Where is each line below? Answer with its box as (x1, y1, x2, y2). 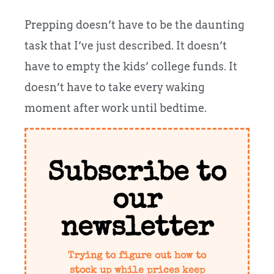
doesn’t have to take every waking (24, 81, 205, 94)
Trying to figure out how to (68, 251, 206, 261)
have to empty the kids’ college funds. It (24, 60, 237, 73)
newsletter (61, 215, 213, 243)
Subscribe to (48, 160, 226, 188)
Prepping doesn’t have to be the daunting (24, 18, 245, 32)
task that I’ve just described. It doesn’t (24, 39, 227, 53)
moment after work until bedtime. (24, 102, 207, 115)
